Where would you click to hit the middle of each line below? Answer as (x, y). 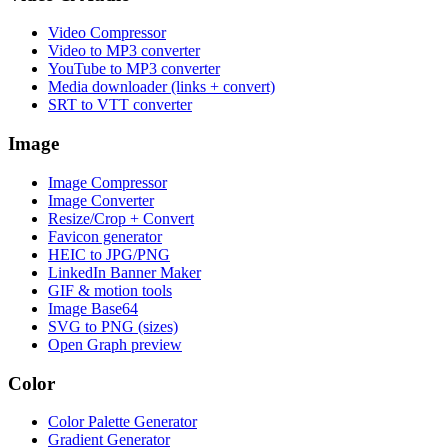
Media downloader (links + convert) (161, 87)
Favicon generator (105, 236)
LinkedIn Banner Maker (124, 272)
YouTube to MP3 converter (134, 69)
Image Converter (101, 200)
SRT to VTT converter (120, 105)
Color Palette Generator (122, 422)
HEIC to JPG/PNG (109, 254)
